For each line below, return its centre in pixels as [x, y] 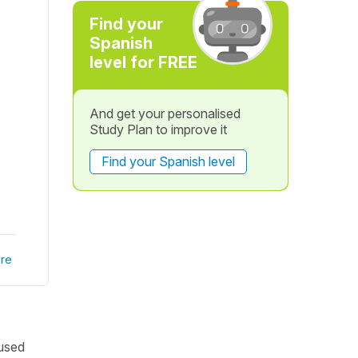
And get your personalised [165, 113]
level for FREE [143, 62]
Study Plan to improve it [158, 129]
